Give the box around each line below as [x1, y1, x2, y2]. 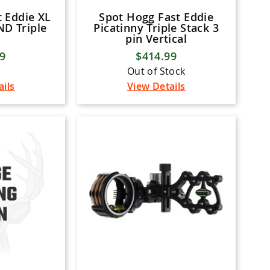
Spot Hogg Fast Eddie [99, 10, 214, 24]
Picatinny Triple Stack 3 [93, 20, 219, 35]
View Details [127, 80, 186, 93]
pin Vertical [125, 31, 187, 46]
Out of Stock [127, 64, 186, 78]
